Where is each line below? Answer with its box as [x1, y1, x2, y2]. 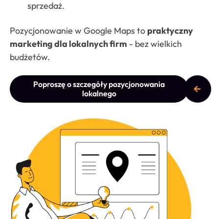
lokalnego [82, 88, 116, 98]
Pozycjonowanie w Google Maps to [10, 24, 147, 36]
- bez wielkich [127, 38, 182, 49]
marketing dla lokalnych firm [10, 38, 127, 49]
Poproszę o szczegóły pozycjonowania [33, 79, 165, 89]
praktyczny [147, 24, 193, 36]
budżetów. [10, 51, 50, 63]
